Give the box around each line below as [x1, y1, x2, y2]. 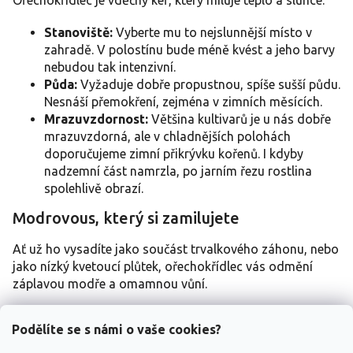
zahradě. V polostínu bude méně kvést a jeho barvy [44, 42, 335, 57]
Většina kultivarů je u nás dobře [148, 111, 331, 126]
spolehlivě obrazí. [44, 180, 143, 195]
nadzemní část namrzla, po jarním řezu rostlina [44, 163, 312, 178]
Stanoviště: [44, 24, 113, 39]
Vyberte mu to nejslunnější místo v [113, 24, 312, 39]
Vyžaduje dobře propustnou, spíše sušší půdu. [77, 76, 340, 91]
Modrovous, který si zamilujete [13, 208, 240, 227]
